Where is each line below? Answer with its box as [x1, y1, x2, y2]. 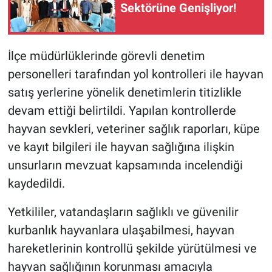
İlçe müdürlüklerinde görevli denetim [7, 49, 205, 64]
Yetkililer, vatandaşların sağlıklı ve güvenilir [7, 205, 239, 220]
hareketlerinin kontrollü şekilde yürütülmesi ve [7, 241, 257, 256]
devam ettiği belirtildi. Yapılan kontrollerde [7, 103, 236, 118]
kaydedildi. [7, 176, 65, 191]
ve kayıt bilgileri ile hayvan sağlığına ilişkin [7, 140, 234, 155]
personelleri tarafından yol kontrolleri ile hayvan [7, 67, 263, 82]
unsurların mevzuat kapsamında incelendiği [7, 158, 243, 173]
